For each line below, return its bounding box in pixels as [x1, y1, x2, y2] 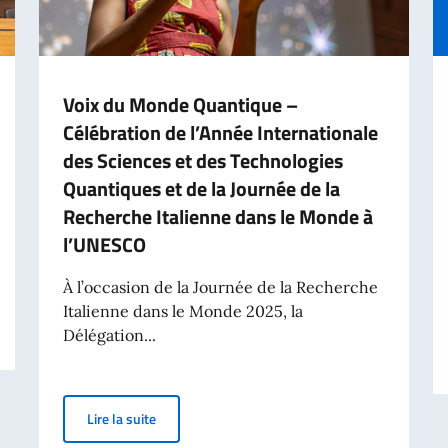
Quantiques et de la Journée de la [62, 172, 340, 204]
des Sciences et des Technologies [62, 144, 343, 176]
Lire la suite [86, 407, 156, 429]
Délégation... [62, 324, 156, 345]
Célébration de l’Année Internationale [62, 116, 378, 148]
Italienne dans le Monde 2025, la [62, 300, 303, 321]
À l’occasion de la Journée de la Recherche [62, 276, 378, 297]
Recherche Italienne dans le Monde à [62, 200, 373, 232]
